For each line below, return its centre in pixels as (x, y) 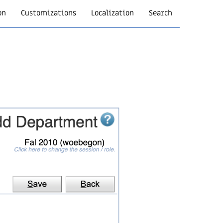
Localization (112, 13)
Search (161, 13)
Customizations (49, 13)
